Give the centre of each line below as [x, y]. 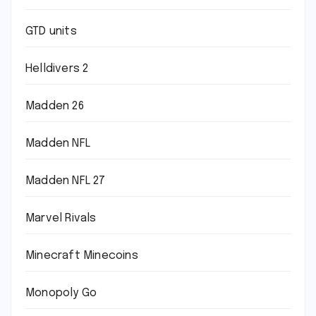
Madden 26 [55, 106]
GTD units [51, 31]
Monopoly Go [61, 293]
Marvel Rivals [61, 218]
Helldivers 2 [57, 69]
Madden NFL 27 [66, 181]
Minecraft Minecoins [82, 256]
